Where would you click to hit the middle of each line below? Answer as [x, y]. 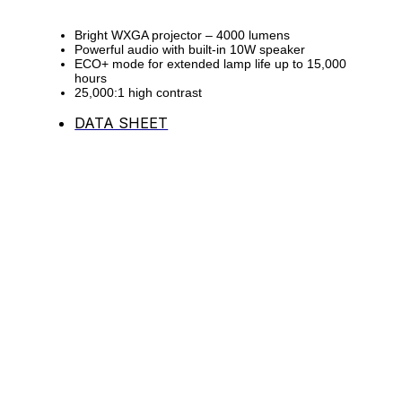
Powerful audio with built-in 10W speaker [190, 49]
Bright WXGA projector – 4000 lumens [183, 35]
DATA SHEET [122, 123]
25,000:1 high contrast [139, 92]
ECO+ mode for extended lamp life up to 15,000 [211, 63]
